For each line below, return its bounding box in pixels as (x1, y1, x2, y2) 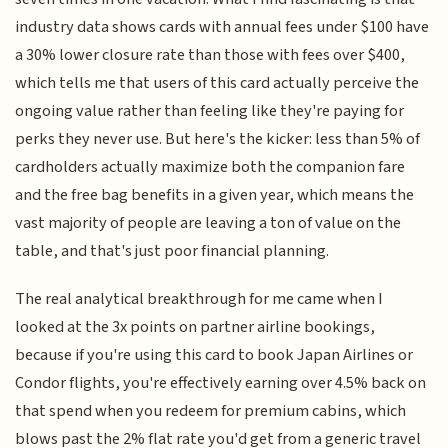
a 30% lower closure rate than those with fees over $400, (15, 42, 406, 67)
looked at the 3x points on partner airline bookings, (15, 315, 376, 340)
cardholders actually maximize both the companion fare (15, 154, 406, 179)
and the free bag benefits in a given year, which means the (15, 182, 415, 207)
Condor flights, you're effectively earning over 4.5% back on (15, 371, 427, 396)
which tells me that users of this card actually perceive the (15, 70, 420, 95)
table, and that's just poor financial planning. (15, 238, 330, 263)
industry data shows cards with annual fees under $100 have (15, 14, 430, 39)
